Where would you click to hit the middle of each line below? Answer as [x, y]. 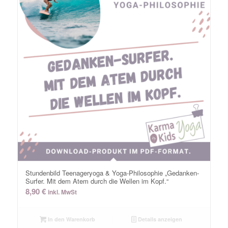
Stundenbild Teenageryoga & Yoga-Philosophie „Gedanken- [112, 173]
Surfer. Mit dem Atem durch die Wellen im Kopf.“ [97, 181]
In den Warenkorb [70, 219]
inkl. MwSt [62, 192]
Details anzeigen [160, 219]
